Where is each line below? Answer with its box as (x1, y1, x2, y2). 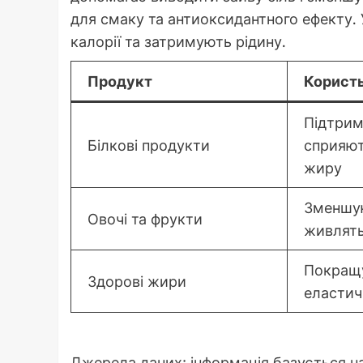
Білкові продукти (88, 135, 210, 156)
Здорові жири (88, 271, 186, 292)
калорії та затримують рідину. (70, 32, 286, 52)
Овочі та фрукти (88, 209, 203, 229)
